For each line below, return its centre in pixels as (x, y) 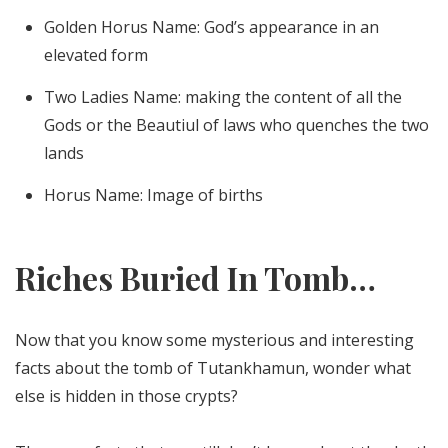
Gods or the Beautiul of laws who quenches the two (236, 125)
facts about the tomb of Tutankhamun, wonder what (213, 368)
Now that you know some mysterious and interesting (214, 340)
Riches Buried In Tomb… (195, 278)
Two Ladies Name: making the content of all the (222, 97)
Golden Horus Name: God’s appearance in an (211, 27)
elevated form (95, 55)
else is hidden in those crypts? (126, 396)
